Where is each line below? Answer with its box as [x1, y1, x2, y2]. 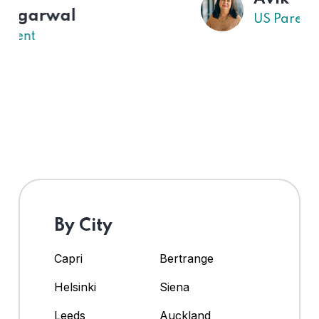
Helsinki [54, 280, 96, 295]
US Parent [79, 13, 140, 26]
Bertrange [159, 251, 214, 266]
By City [54, 217, 113, 236]
